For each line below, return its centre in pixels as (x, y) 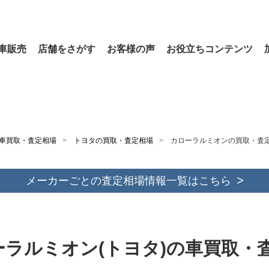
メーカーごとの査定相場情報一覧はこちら (128, 181)
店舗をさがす (67, 49)
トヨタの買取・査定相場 (113, 141)
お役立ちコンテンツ (210, 49)
